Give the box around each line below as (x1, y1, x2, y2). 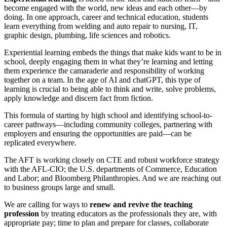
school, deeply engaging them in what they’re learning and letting (4, 57, 213, 66)
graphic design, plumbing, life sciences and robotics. (4, 30, 171, 40)
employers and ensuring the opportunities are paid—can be (4, 129, 192, 138)
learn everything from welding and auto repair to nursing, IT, (4, 21, 198, 30)
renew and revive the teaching (90, 200, 193, 209)
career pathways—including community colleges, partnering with (4, 120, 212, 129)
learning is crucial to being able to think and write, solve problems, (4, 84, 216, 93)
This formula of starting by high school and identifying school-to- (4, 110, 212, 120)
